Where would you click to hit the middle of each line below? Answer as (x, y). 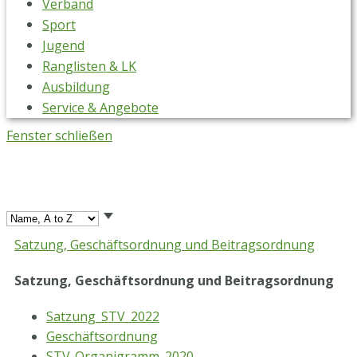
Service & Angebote (100, 108)
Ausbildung (76, 87)
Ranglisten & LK (89, 66)
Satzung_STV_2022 (103, 316)
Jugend (63, 45)
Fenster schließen (59, 135)
